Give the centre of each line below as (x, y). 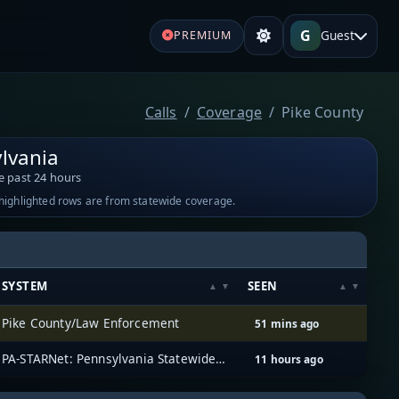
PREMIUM (202, 36)
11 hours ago (289, 358)
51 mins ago (287, 323)
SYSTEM (25, 285)
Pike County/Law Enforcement (91, 322)
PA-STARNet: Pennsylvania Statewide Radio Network (221, 358)
